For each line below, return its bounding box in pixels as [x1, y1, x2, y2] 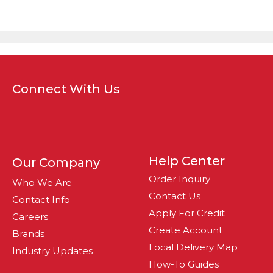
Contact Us [149, 190, 200, 202]
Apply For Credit [149, 207, 225, 219]
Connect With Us [12, 82, 120, 97]
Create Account [149, 224, 222, 236]
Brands [12, 228, 44, 240]
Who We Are [12, 177, 72, 189]
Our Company [12, 155, 100, 171]
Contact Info [12, 194, 70, 206]
